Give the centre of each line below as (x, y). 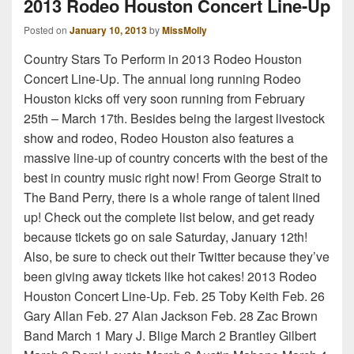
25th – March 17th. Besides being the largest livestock (174, 119)
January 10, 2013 (108, 30)
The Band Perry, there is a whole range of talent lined (172, 198)
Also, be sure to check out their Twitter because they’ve (177, 257)
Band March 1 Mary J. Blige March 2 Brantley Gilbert (170, 336)
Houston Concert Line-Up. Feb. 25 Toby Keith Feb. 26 (174, 296)
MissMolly (185, 30)
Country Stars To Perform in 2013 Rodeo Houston (163, 59)
